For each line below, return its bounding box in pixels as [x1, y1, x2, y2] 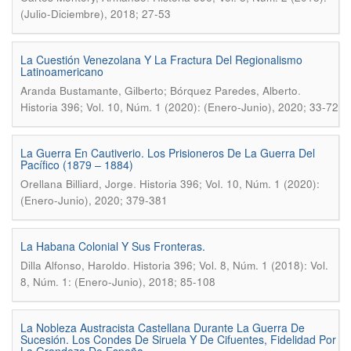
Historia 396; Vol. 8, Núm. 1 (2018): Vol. [133, 258, 328, 273]
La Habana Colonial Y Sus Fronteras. [20, 238, 205, 254]
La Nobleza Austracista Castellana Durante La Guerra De [20, 320, 305, 335]
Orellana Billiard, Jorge [20, 176, 133, 191]
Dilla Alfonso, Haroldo [20, 258, 127, 273]
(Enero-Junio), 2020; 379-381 [20, 193, 168, 208]
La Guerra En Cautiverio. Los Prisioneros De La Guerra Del [20, 145, 315, 161]
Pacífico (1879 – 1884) [20, 157, 133, 172]
